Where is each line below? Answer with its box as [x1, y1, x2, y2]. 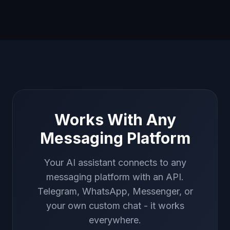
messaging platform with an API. [46, 171, 184, 182]
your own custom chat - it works [46, 200, 184, 211]
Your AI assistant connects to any [44, 157, 186, 168]
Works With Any [54, 110, 176, 129]
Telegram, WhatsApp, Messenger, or [37, 186, 193, 197]
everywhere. [89, 215, 141, 225]
